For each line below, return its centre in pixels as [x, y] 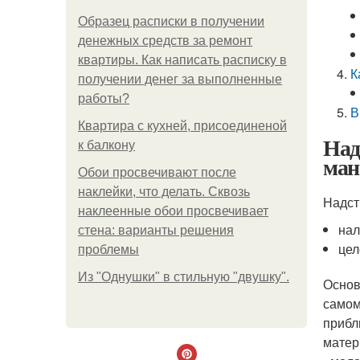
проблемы [108, 250]
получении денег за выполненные [180, 79]
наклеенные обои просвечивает [173, 211]
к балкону [106, 145]
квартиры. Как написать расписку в [182, 60]
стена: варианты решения [156, 230]
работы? [104, 98]
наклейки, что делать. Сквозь [164, 192]
